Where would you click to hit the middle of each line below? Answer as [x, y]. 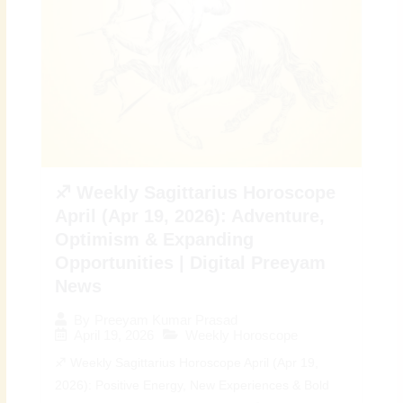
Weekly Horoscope [242, 335]
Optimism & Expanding [155, 239]
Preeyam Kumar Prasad [166, 319]
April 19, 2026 [114, 335]
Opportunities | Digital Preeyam [191, 262]
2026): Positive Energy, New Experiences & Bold [193, 385]
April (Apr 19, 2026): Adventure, [190, 215]
